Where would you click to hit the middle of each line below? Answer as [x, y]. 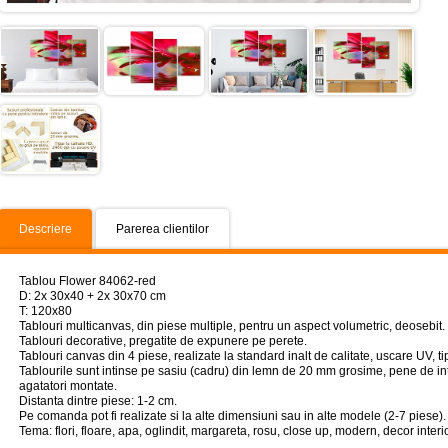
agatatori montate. [68, 385]
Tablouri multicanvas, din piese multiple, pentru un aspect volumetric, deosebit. [232, 325]
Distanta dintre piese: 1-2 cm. [98, 400]
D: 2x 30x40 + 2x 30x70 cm [92, 295]
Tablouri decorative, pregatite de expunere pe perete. [163, 340]
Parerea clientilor [162, 228]
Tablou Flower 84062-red [87, 280]
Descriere [45, 228]
